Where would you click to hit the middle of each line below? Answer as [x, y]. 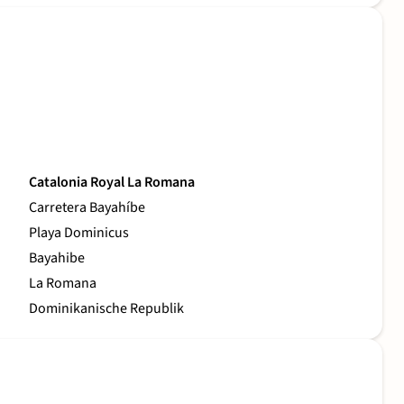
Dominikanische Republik [106, 309]
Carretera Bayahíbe [87, 208]
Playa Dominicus [79, 233]
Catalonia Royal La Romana [112, 183]
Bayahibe [57, 258]
